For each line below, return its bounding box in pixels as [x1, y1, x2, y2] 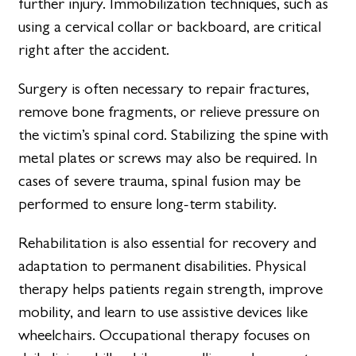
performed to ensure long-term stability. [18, 195, 277, 214]
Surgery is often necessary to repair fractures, [18, 79, 310, 99]
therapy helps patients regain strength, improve [18, 280, 323, 299]
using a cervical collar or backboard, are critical [18, 17, 322, 37]
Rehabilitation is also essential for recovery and [18, 234, 317, 253]
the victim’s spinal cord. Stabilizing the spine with [18, 126, 329, 145]
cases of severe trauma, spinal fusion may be [18, 172, 301, 191]
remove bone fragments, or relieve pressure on [18, 103, 320, 122]
